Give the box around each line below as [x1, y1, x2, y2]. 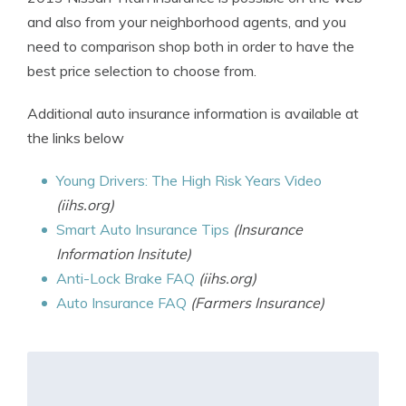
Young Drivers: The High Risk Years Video [56, 171, 322, 189]
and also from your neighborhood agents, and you [27, 13, 346, 31]
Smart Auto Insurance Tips [56, 220, 229, 238]
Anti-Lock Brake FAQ [56, 269, 195, 287]
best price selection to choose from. [27, 62, 256, 80]
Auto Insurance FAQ [56, 294, 187, 312]
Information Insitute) [56, 245, 191, 263]
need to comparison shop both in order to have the [27, 37, 354, 55]
